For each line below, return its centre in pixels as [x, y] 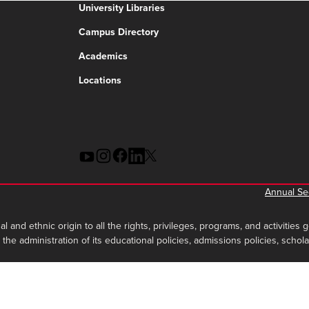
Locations [100, 81]
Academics [103, 57]
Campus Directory [119, 32]
